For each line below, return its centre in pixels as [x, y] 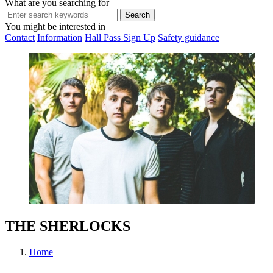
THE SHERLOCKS [68, 226]
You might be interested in [55, 27]
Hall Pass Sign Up [120, 38]
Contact [20, 38]
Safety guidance [189, 38]
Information [60, 38]
